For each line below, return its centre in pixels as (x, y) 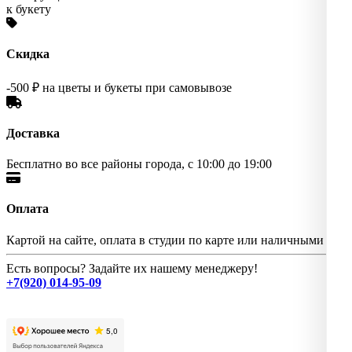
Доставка (33, 133)
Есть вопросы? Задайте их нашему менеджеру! (132, 268)
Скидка (28, 54)
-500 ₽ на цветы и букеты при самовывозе (119, 87)
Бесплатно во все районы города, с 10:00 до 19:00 (139, 164)
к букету (29, 9)
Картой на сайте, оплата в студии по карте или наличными (165, 240)
